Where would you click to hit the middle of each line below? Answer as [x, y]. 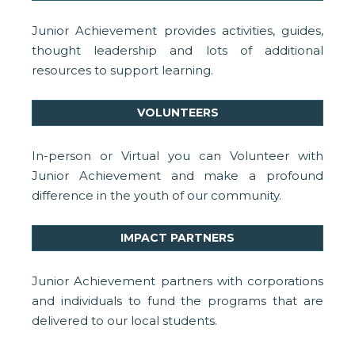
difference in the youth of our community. [157, 196]
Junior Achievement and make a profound [177, 176]
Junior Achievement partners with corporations [177, 281]
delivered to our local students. [124, 321]
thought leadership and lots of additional [177, 51]
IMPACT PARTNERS [177, 238]
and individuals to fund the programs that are [177, 301]
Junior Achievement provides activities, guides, [177, 31]
